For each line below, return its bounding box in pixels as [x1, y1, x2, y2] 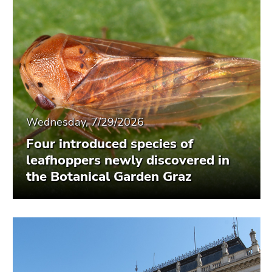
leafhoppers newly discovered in [26, 151, 229, 169]
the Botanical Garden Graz [26, 167, 192, 186]
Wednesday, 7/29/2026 [26, 114, 144, 129]
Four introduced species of [26, 134, 193, 153]
